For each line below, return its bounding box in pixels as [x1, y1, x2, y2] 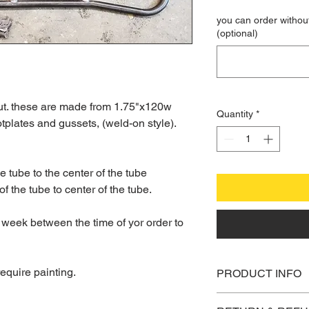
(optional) [217, 27, 258, 39]
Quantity [217, 108, 253, 119]
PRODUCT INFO [217, 266, 301, 280]
